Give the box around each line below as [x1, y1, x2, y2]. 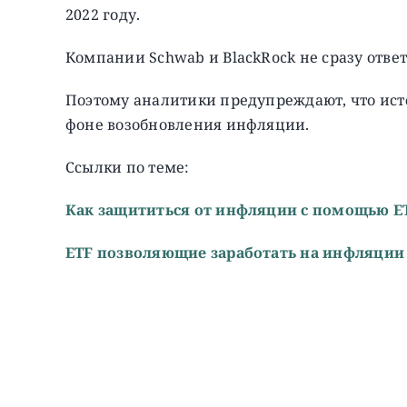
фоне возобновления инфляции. [65, 114, 310, 134]
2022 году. [65, 4, 141, 25]
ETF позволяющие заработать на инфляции [65, 242, 405, 263]
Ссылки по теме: [65, 156, 190, 177]
